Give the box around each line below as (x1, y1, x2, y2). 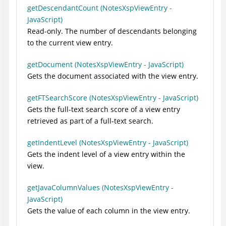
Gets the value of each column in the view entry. (27, 205, 190, 215)
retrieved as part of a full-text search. (27, 116, 153, 126)
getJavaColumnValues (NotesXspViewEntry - (27, 182, 174, 192)
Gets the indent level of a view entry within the (27, 149, 185, 159)
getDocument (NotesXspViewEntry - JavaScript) (27, 59, 184, 69)
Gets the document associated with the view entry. (27, 71, 198, 81)
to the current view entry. (27, 37, 113, 47)
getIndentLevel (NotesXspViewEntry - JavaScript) (27, 137, 188, 147)
